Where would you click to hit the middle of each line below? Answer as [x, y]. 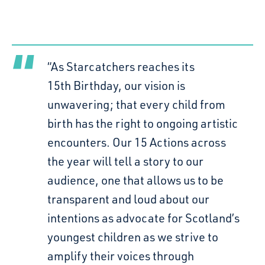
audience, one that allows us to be [135, 180]
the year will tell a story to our [125, 161]
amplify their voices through [121, 256]
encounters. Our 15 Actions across [137, 142]
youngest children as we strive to [133, 237]
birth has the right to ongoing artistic [143, 123]
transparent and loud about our [128, 199]
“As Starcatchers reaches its [121, 67]
